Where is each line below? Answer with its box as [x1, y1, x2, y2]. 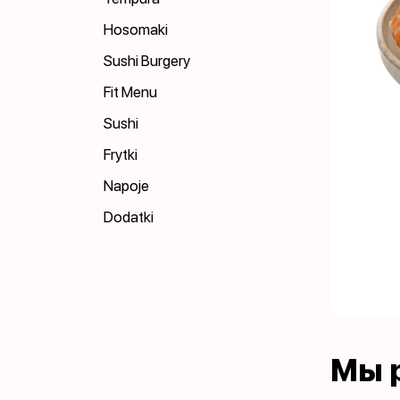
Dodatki [104, 208, 154, 226]
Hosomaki [104, 21, 168, 38]
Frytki [104, 146, 137, 163]
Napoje [104, 177, 149, 195]
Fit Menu [104, 83, 157, 101]
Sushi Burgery [104, 52, 190, 70]
